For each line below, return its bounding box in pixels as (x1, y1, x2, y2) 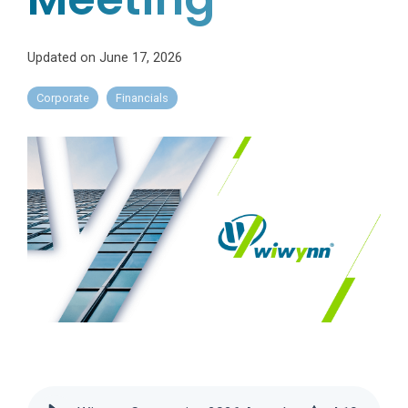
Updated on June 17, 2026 (27, 50, 182, 66)
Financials (116, 91, 168, 105)
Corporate (36, 91, 89, 105)
